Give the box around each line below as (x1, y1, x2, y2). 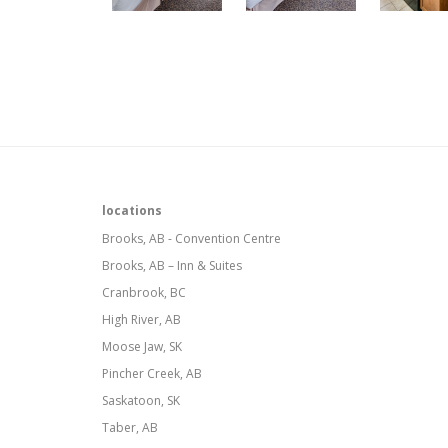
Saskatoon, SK (102, 392, 180, 409)
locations (102, 202, 162, 219)
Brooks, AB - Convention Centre (102, 230, 281, 247)
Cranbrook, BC (102, 284, 186, 301)
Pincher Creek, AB (102, 365, 202, 382)
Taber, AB (102, 419, 158, 436)
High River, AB (102, 311, 181, 328)
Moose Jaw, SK (102, 338, 182, 355)
